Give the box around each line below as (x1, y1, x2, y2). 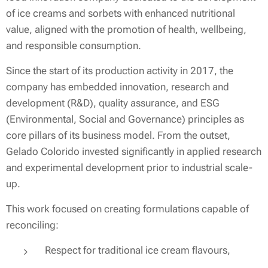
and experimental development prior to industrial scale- (6, 161, 252, 173)
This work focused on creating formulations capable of (6, 202, 249, 215)
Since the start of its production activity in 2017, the (6, 64, 233, 77)
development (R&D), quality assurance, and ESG (6, 96, 220, 109)
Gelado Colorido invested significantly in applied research (6, 145, 261, 157)
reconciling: (6, 218, 59, 231)
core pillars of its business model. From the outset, (6, 129, 230, 141)
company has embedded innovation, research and (6, 80, 229, 93)
